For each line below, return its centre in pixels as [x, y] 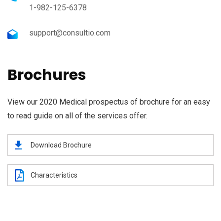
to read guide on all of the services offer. [77, 116]
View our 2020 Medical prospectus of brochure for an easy [109, 102]
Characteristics [54, 175]
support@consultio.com [70, 33]
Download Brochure [61, 145]
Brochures [47, 75]
